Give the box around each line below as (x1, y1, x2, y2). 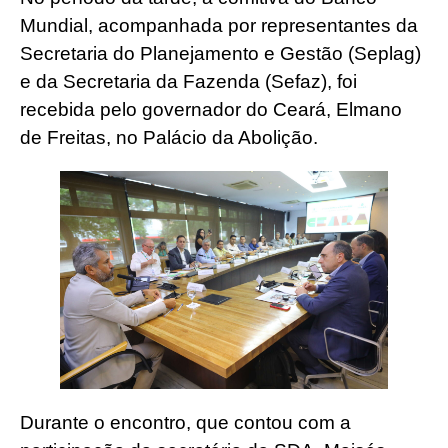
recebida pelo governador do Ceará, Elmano (20, 98, 402, 120)
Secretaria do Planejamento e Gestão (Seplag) (20, 42, 421, 64)
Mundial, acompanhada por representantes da (20, 14, 418, 36)
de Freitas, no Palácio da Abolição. (20, 126, 318, 148)
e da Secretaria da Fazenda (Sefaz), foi (20, 70, 357, 92)
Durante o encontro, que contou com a (20, 411, 351, 433)
